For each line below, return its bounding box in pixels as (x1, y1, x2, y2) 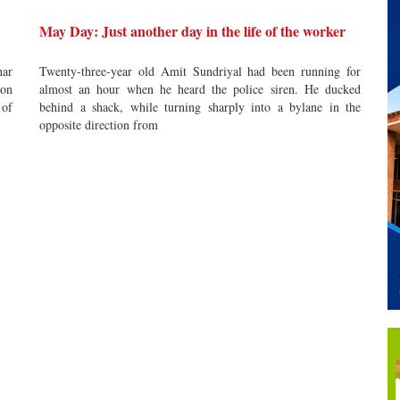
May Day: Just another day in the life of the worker (39, 21, 346, 41)
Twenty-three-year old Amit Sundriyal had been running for (39, 62, 361, 79)
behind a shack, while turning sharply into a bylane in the (39, 98, 361, 115)
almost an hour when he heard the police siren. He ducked (39, 80, 361, 97)
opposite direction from (39, 116, 158, 133)
